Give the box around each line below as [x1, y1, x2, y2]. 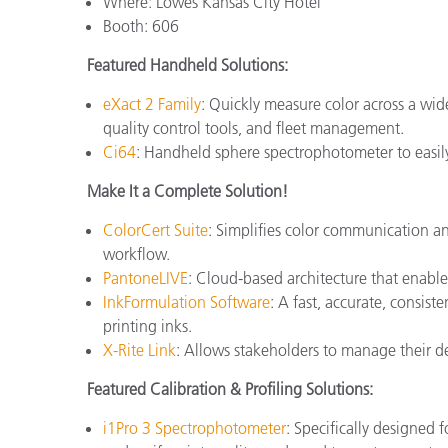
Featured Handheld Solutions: [87, 55, 288, 76]
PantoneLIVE [103, 268, 188, 289]
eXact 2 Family [103, 94, 201, 115]
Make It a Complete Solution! [87, 181, 288, 202]
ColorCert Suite [103, 220, 208, 241]
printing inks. [103, 316, 192, 337]
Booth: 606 [103, 16, 179, 37]
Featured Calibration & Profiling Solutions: [87, 379, 373, 400]
